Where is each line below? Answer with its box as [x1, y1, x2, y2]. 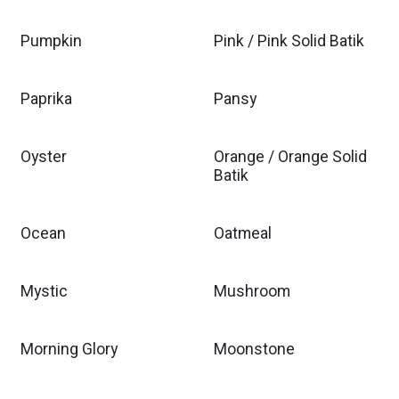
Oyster [20, 146, 67, 168]
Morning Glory [20, 338, 118, 361]
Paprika [20, 88, 72, 110]
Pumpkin [20, 30, 82, 53]
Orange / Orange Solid [213, 146, 367, 168]
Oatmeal [213, 223, 272, 245]
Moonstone [213, 338, 295, 361]
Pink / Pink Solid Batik [213, 30, 364, 53]
